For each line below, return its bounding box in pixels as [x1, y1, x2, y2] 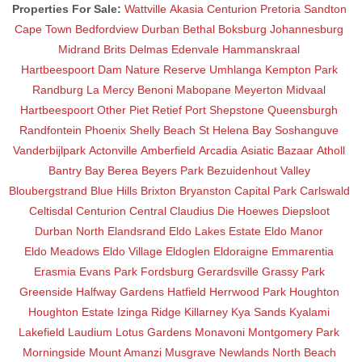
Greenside [19, 284, 73, 298]
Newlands [218, 345, 269, 359]
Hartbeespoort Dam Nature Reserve [20, 62, 206, 76]
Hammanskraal [222, 42, 300, 56]
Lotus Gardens [116, 325, 192, 339]
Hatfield [166, 284, 206, 298]
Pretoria [259, 2, 301, 15]
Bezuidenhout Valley [206, 163, 310, 177]
